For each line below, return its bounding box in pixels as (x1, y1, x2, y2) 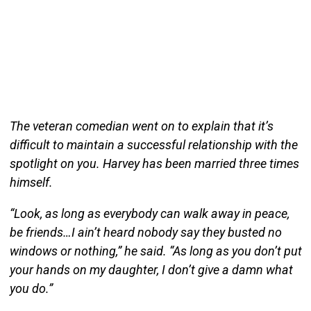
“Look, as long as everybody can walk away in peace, (9, 205, 289, 221)
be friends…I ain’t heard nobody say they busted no (9, 224, 282, 239)
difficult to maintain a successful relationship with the (9, 137, 298, 152)
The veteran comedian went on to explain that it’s (9, 118, 274, 133)
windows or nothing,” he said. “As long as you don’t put (9, 243, 302, 258)
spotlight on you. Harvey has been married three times (9, 155, 299, 171)
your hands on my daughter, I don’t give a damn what (9, 262, 293, 277)
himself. (9, 174, 53, 190)
